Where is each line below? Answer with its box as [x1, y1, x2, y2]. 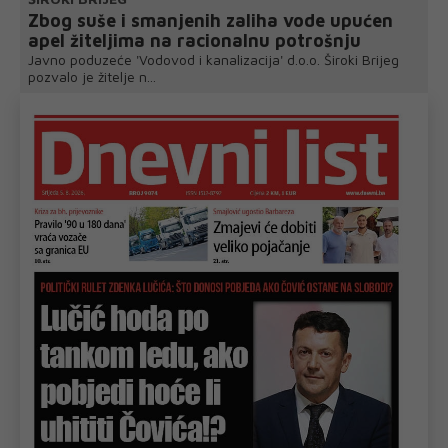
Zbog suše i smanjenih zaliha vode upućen [28, 10, 393, 32]
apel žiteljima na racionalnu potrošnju [28, 30, 361, 52]
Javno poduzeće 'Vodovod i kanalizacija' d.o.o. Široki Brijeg [28, 51, 399, 69]
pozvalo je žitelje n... [28, 68, 156, 86]
